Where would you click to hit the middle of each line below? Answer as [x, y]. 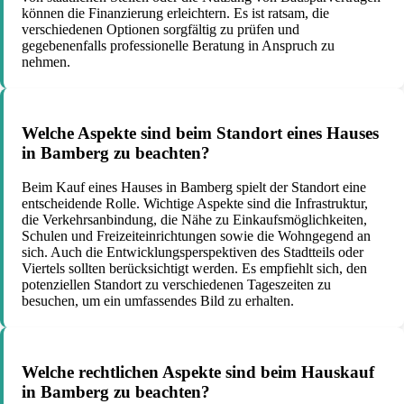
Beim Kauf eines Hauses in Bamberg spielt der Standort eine [194, 188]
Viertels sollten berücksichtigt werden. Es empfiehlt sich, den [194, 269]
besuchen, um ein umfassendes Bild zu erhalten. [158, 301]
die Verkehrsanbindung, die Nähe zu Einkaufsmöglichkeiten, [194, 220]
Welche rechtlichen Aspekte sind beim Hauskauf [198, 372]
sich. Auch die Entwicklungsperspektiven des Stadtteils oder [193, 252]
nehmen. [46, 61]
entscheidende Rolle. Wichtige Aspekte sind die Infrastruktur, [195, 204]
